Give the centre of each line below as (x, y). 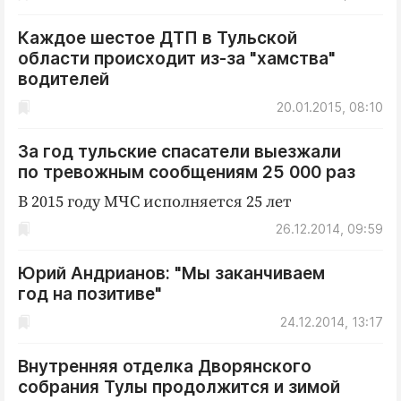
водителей (64, 79)
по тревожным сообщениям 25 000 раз (187, 172)
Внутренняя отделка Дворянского (165, 367)
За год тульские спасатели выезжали (179, 152)
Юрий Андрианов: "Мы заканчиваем (171, 273)
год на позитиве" (90, 294)
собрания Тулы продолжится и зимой (179, 387)
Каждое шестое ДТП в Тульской (158, 38)
